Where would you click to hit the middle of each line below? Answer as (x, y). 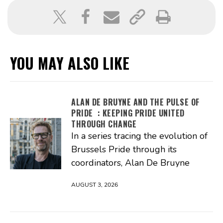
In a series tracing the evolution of (139, 136)
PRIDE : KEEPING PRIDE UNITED (128, 113)
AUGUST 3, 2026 (95, 184)
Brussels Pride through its (124, 149)
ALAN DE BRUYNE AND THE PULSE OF (135, 102)
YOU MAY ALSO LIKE (70, 63)
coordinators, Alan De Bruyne (130, 163)
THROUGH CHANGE (104, 124)
